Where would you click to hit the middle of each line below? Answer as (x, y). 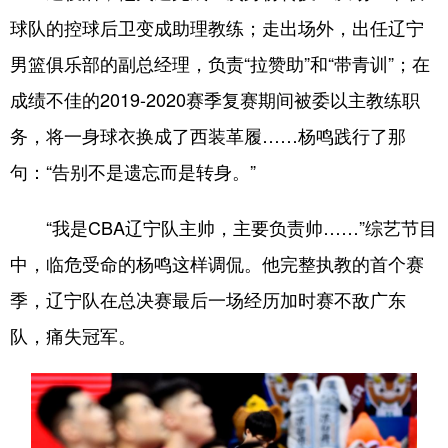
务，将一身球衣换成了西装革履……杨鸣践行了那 (208, 134)
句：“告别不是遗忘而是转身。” (133, 170)
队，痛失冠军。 (73, 334)
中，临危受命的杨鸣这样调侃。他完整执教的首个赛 (217, 262)
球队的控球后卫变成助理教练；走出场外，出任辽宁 (217, 26)
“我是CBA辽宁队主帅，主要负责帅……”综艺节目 (223, 226)
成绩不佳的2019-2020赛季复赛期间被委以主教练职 (215, 98)
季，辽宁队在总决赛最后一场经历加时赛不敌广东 (208, 298)
